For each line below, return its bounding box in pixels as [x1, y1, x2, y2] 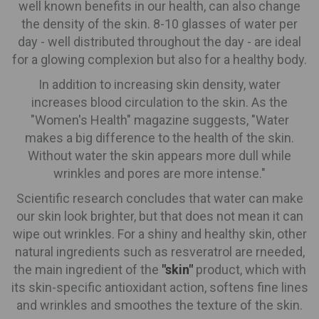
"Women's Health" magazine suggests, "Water [30, 112, 289, 127]
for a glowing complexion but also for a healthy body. [12, 51, 307, 67]
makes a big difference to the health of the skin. [25, 130, 294, 145]
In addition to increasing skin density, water [38, 76, 281, 92]
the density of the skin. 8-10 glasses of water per [21, 16, 298, 31]
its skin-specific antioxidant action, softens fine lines [11, 279, 308, 295]
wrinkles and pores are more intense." [53, 165, 266, 181]
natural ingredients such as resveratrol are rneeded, [14, 244, 305, 259]
